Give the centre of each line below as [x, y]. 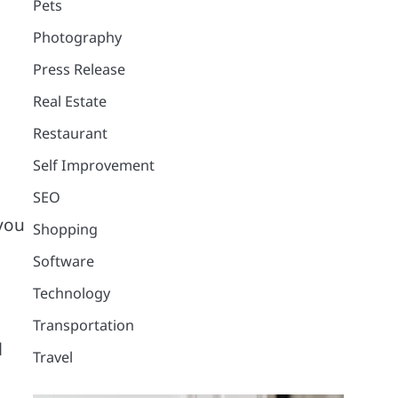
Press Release [79, 69]
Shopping [65, 229]
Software [63, 261]
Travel [52, 357]
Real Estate [69, 101]
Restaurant [70, 133]
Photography [77, 37]
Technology [71, 293]
